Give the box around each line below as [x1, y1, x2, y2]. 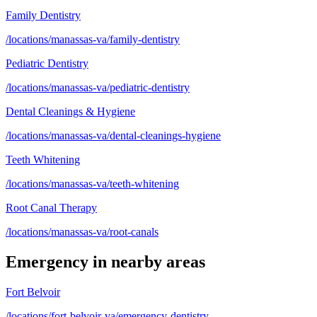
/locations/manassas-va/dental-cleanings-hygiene [6, 129, 221, 142]
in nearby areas [88, 253, 205, 272]
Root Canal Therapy [6, 202, 97, 214]
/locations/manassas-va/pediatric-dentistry [6, 81, 190, 94]
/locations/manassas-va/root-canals [6, 226, 158, 238]
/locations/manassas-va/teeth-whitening [6, 178, 179, 190]
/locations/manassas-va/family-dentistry [6, 33, 180, 46]
